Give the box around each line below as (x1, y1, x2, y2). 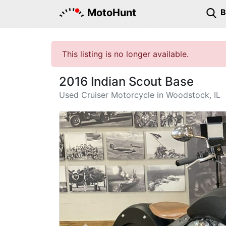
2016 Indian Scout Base (59, 74, 194, 89)
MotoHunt (87, 7, 136, 19)
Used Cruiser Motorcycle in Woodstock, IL (59, 90, 220, 100)
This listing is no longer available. (62, 49, 189, 59)
